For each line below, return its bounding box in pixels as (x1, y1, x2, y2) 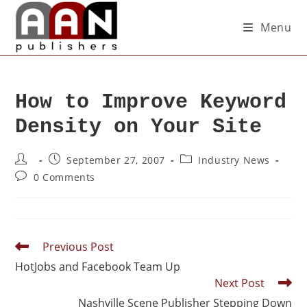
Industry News (198, 153, 271, 167)
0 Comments (34, 171, 96, 184)
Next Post (214, 275, 265, 291)
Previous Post (42, 239, 114, 254)
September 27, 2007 (66, 153, 166, 167)
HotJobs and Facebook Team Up (15, 259, 181, 274)
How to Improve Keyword (15, 90, 287, 114)
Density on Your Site (15, 115, 262, 138)
